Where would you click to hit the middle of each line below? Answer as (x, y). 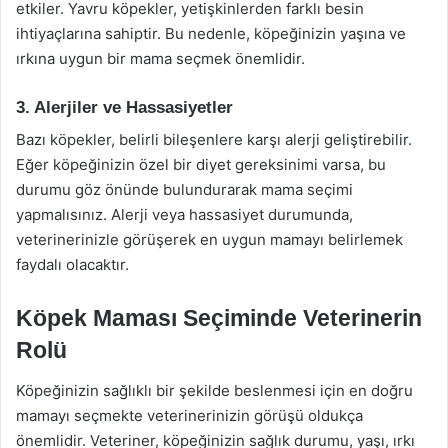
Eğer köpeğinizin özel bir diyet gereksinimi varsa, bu (201, 164)
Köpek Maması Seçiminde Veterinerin (219, 318)
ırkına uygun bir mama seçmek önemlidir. (160, 58)
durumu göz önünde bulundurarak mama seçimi (184, 189)
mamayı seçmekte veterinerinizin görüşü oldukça (189, 415)
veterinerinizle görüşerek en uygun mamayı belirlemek (209, 239)
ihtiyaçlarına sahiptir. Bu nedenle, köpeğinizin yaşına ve (211, 33)
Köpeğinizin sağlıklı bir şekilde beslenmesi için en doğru (214, 390)
